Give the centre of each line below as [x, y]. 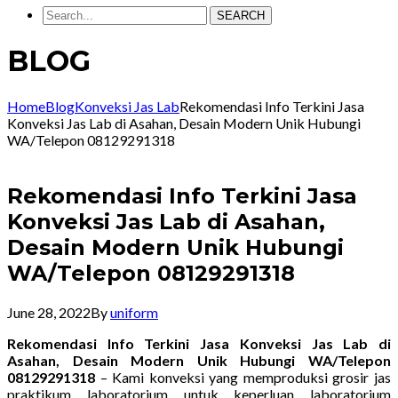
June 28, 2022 [49, 312]
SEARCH [241, 16]
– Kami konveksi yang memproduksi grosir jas [243, 377]
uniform [134, 312]
